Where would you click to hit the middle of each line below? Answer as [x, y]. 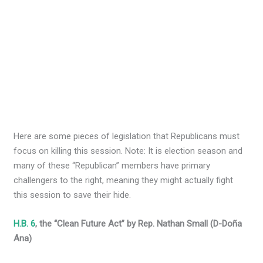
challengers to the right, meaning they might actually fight [124, 181]
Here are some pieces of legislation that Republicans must [127, 136]
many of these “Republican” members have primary [112, 166]
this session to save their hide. [73, 195]
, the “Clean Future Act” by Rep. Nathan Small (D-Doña [139, 224]
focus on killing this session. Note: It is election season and [128, 151]
